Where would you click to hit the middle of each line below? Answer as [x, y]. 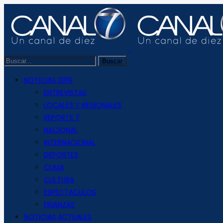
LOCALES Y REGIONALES [83, 105]
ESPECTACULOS [70, 192]
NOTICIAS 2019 [48, 80]
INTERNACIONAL [70, 142]
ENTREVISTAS [65, 93]
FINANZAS [59, 205]
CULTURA [59, 180]
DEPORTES [61, 155]
